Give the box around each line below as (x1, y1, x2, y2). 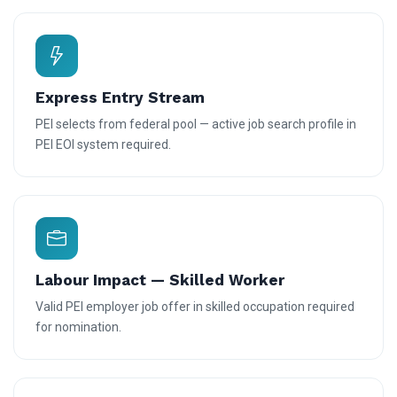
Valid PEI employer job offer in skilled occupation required (35, 300, 354, 315)
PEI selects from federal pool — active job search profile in (35, 117, 356, 132)
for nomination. (35, 320, 121, 335)
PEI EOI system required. (35, 137, 171, 152)
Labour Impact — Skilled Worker (35, 271, 284, 290)
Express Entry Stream (35, 89, 205, 107)
